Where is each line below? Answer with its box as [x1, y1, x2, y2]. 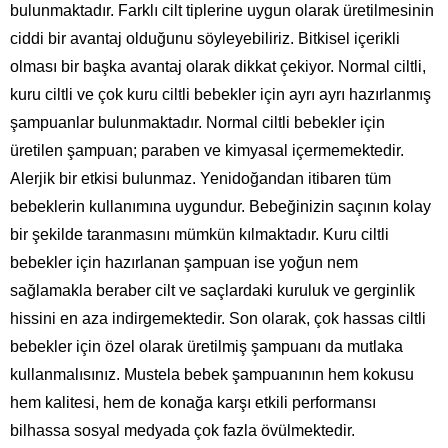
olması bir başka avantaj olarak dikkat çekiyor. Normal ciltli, [10, 58, 426, 75]
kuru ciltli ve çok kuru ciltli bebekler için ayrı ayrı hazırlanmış [10, 86, 431, 103]
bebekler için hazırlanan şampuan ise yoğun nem [10, 254, 358, 271]
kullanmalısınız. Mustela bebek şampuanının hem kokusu [10, 366, 414, 383]
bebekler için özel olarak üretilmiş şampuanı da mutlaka [10, 338, 403, 355]
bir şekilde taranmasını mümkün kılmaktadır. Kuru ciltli [10, 226, 389, 243]
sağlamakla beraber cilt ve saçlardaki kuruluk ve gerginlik [10, 282, 415, 299]
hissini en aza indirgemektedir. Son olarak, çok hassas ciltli [10, 310, 426, 327]
